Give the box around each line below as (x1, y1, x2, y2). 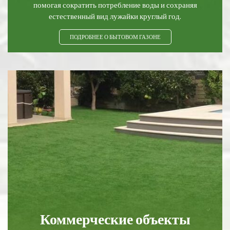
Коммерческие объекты (40, 210, 190, 228)
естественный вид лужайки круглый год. (49, 11, 181, 21)
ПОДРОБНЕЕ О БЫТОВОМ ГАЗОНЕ (69, 33, 161, 41)
